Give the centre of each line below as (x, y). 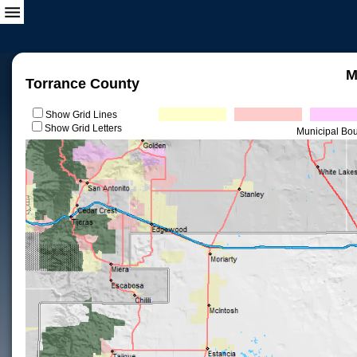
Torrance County (82, 84)
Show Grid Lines (83, 115)
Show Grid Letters (83, 128)
